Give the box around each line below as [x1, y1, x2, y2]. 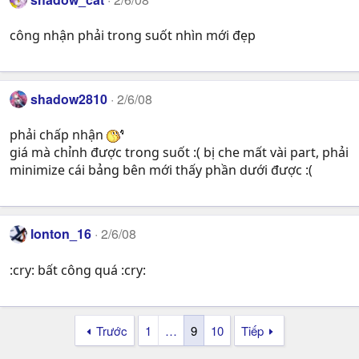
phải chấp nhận [10, 126, 107, 144]
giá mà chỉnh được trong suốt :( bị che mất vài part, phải [10, 143, 349, 162]
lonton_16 [30, 224, 92, 244]
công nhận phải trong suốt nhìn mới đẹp [10, 26, 256, 45]
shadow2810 [30, 90, 108, 109]
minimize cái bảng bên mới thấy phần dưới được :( [10, 161, 313, 179]
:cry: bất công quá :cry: [10, 260, 146, 279]
